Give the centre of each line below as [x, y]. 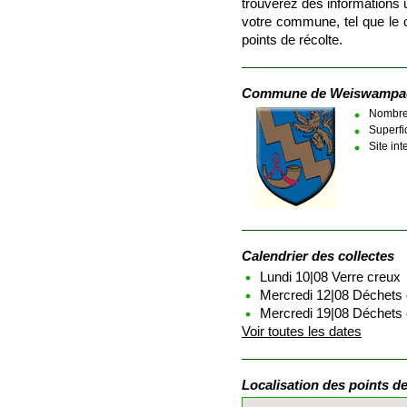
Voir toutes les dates [302, 332]
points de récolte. [292, 40]
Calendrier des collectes [318, 256]
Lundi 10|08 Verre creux [330, 277]
